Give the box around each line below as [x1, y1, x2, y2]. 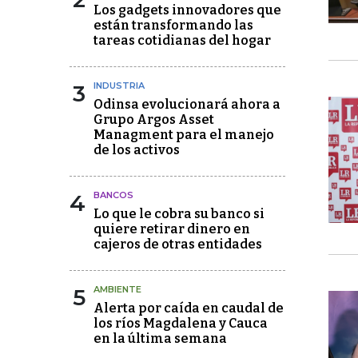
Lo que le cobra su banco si [93, 206, 265, 221]
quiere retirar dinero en [93, 221, 250, 237]
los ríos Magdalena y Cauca [93, 316, 268, 331]
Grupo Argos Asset [93, 112, 214, 127]
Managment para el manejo [93, 127, 274, 142]
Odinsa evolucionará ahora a [93, 97, 280, 112]
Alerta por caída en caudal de [93, 300, 284, 316]
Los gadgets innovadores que [93, 2, 281, 18]
